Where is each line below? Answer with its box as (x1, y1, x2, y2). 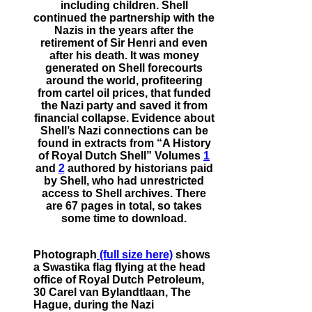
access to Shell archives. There (42, 187, 206, 200)
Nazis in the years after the (54, 24, 194, 37)
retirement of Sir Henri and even (40, 37, 208, 49)
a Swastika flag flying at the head (33, 261, 205, 274)
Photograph (33, 249, 97, 261)
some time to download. (61, 212, 187, 225)
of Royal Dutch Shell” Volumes (38, 150, 203, 162)
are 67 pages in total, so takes (46, 200, 202, 212)
